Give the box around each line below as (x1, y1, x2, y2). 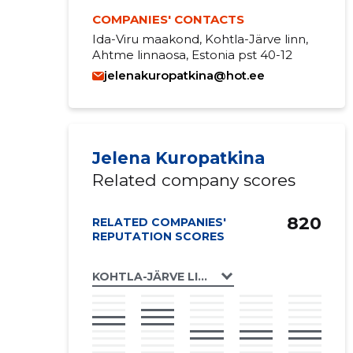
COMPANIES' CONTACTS (91, 12, 244, 27)
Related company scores (91, 170, 295, 190)
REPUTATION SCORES (91, 229, 225, 243)
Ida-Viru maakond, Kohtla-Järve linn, (91, 32, 308, 46)
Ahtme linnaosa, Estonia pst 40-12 (91, 47, 292, 62)
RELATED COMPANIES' (91, 215, 226, 229)
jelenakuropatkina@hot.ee (103, 68, 265, 83)
